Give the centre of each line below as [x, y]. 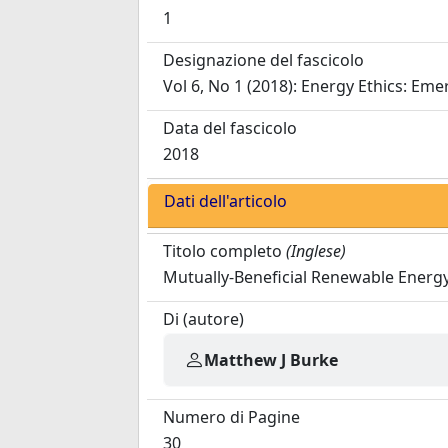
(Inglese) [316, 251]
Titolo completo [222, 251]
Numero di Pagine [231, 417]
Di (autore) [203, 319]
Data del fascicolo [230, 128]
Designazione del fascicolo [263, 60]
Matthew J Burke [271, 359]
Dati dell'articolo [225, 201]
